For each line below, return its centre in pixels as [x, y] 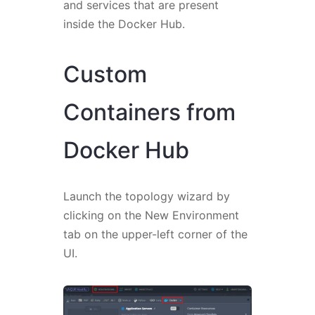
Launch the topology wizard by [146, 197]
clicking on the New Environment [151, 216]
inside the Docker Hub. [126, 24]
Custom [105, 75]
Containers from [149, 112]
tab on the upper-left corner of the [155, 234]
